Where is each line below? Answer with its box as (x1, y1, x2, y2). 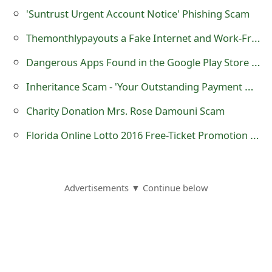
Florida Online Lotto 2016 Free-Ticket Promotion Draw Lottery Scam (250, 126, 259, 142)
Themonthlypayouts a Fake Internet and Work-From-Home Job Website (251, 29, 260, 45)
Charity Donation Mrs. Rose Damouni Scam (25, 103, 225, 118)
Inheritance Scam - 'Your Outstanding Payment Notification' (244, 78, 254, 93)
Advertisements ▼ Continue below (64, 181, 208, 194)
